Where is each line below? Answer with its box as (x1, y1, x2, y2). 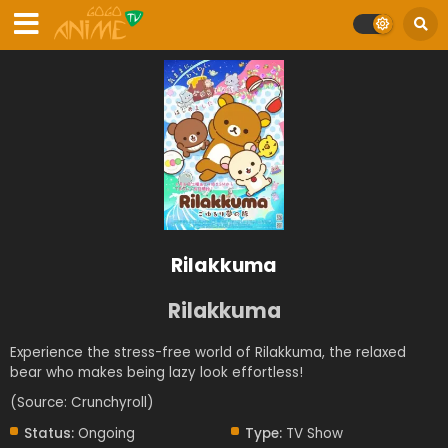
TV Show (282, 424, 344, 444)
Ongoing (74, 424, 135, 444)
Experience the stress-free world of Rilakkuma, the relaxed (10, 343, 406, 363)
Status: (24, 424, 74, 444)
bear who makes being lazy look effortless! (10, 363, 303, 383)
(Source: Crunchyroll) (10, 393, 153, 413)
